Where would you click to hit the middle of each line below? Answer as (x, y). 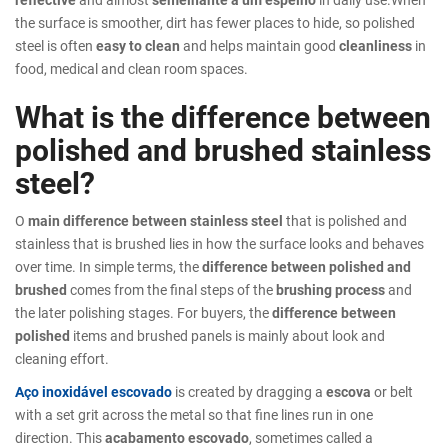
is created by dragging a (249, 391)
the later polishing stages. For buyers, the (143, 312)
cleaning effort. (62, 358)
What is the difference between (223, 115)
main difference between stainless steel (155, 220)
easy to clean (138, 45)
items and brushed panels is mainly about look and (227, 335)
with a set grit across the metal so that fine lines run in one (194, 414)
